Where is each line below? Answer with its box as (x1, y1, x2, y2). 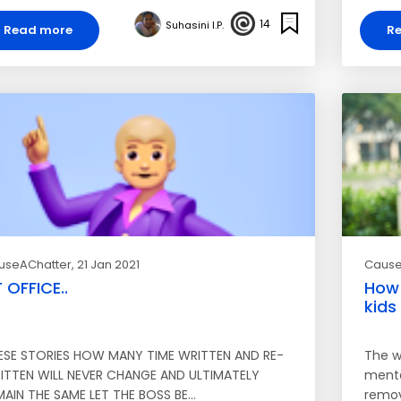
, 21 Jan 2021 (72, 256, 140, 273)
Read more (4, 21, 73, 38)
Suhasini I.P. (165, 17, 224, 32)
